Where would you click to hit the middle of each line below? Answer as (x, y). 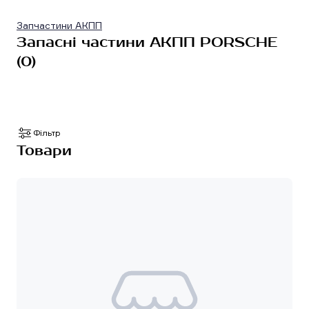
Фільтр (47, 132)
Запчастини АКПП (59, 25)
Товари (44, 150)
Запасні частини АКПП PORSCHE (147, 42)
